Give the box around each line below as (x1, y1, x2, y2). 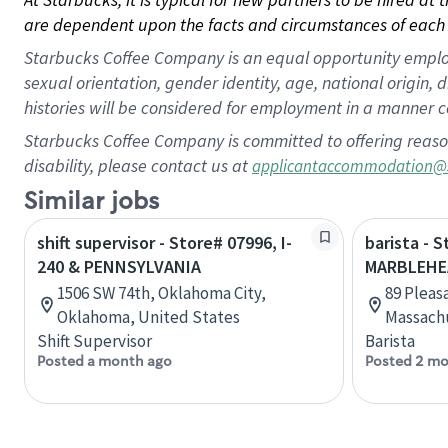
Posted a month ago (37, 352, 172, 370)
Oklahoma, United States (57, 306, 240, 328)
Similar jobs (24, 186, 159, 217)
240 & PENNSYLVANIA (37, 255, 201, 278)
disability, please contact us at (24, 154, 252, 177)
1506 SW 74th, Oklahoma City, (57, 282, 266, 304)
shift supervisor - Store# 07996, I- (37, 231, 292, 254)
